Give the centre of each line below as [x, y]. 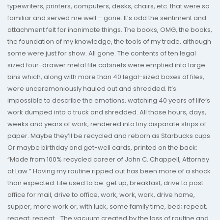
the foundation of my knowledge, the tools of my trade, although [109, 41]
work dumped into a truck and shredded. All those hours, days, [107, 112]
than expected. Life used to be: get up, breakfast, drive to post [105, 183]
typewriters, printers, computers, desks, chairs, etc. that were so [109, 6]
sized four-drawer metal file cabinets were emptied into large [106, 65]
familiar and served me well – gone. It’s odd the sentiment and [107, 18]
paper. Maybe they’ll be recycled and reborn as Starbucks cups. [110, 136]
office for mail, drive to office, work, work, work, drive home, [101, 194]
